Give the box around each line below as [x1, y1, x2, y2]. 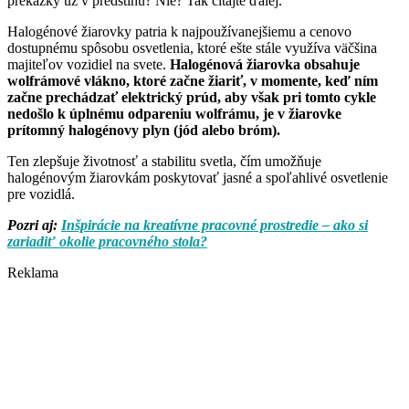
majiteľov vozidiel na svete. [7, 57, 166, 73]
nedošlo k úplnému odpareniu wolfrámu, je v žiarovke [7, 106, 341, 122]
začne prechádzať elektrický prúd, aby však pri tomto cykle [7, 89, 376, 106]
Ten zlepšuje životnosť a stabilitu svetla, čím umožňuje [7, 153, 321, 170]
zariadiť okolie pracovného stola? [7, 234, 207, 250]
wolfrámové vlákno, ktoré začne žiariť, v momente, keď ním [7, 73, 378, 89]
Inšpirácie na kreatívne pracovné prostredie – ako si [61, 217, 368, 234]
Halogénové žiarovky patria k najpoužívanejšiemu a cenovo [7, 24, 351, 40]
